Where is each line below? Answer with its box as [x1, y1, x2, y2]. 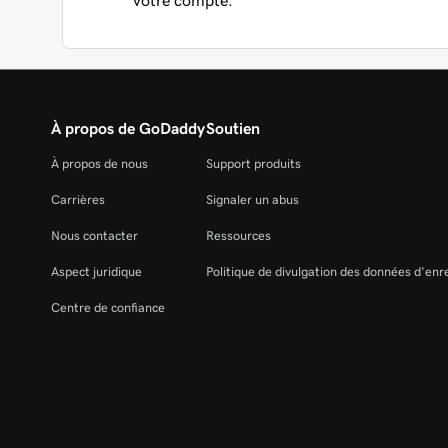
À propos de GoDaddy [51, 120, 205, 136]
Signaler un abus [205, 193, 299, 206]
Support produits [205, 157, 301, 170]
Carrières [51, 193, 105, 206]
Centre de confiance [51, 301, 165, 314]
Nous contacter [51, 229, 138, 242]
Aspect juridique [51, 265, 142, 278]
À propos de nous [51, 157, 148, 170]
